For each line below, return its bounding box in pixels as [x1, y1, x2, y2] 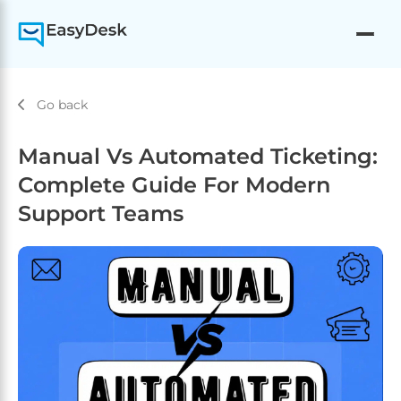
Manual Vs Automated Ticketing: [18, 143, 378, 169]
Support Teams [18, 200, 183, 226]
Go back [37, 97, 88, 113]
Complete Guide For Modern [18, 172, 330, 198]
